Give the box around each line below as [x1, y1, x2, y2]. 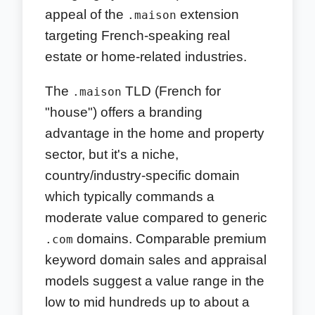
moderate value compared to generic [45, 210, 267, 225]
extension [176, 6, 239, 22]
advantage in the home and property [45, 125, 264, 141]
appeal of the [45, 6, 127, 22]
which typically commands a [45, 188, 214, 204]
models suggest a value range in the [45, 273, 264, 288]
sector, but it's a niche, [45, 146, 179, 162]
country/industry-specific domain [45, 167, 240, 183]
